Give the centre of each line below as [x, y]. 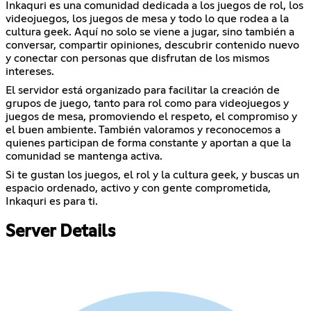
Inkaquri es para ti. [52, 202]
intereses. [30, 72]
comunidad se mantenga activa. [84, 157]
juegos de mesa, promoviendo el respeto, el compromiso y [151, 117]
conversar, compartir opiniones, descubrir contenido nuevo [152, 45]
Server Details [60, 232]
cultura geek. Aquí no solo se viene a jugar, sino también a [150, 32]
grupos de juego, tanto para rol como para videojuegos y [147, 104]
